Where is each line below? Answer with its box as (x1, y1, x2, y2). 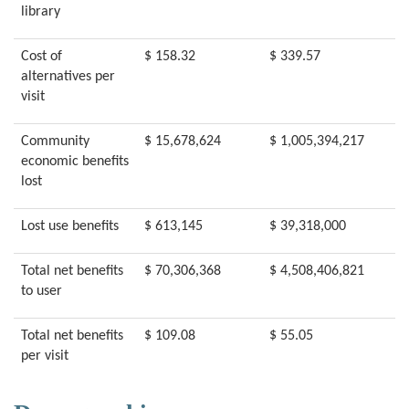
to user (21, 284, 62, 299)
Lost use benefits (21, 219, 119, 234)
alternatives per (21, 69, 115, 84)
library (21, 5, 60, 19)
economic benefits (21, 154, 129, 169)
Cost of (21, 49, 62, 64)
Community (21, 134, 89, 149)
